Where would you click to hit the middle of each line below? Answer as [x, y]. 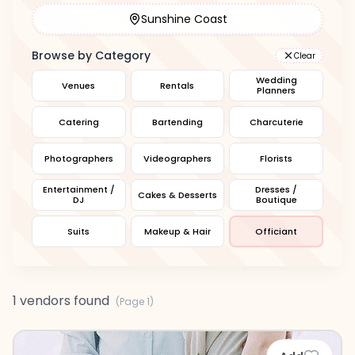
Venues [79, 85]
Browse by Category [91, 55]
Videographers [177, 158]
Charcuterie [276, 122]
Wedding [276, 80]
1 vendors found [61, 301]
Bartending [177, 122]
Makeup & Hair [177, 231]
